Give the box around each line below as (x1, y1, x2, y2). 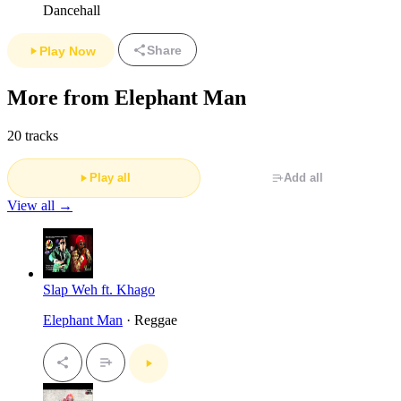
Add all (284, 171, 323, 185)
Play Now (38, 43, 96, 58)
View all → (7, 197, 73, 213)
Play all (90, 171, 131, 185)
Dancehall (43, 2, 100, 18)
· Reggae (123, 311, 177, 328)
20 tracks (7, 127, 58, 143)
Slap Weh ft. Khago (43, 281, 155, 297)
